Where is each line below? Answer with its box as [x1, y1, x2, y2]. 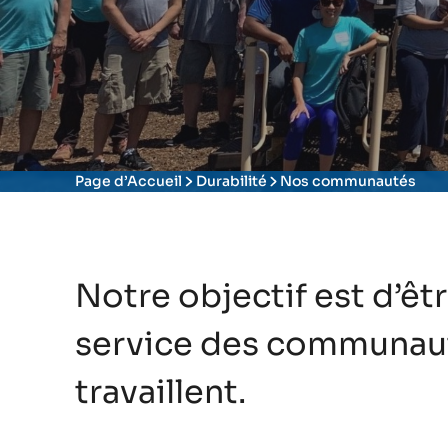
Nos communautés [280, 172, 417, 190]
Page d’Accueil [75, 172, 182, 190]
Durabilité [195, 172, 267, 190]
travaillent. [75, 372, 246, 412]
